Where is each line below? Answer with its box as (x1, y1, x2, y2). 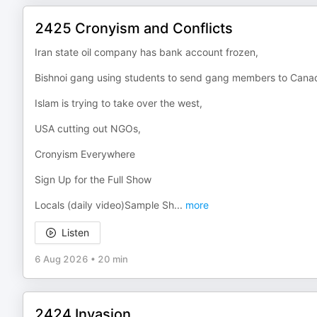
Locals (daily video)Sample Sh (35, 199, 174, 211)
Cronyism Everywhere (35, 148, 135, 160)
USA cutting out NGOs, (35, 122, 141, 134)
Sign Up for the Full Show (35, 173, 151, 185)
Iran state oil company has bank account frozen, (35, 46, 258, 58)
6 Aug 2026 (35, 253, 88, 265)
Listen (62, 226, 89, 238)
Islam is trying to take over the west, (35, 97, 202, 109)
